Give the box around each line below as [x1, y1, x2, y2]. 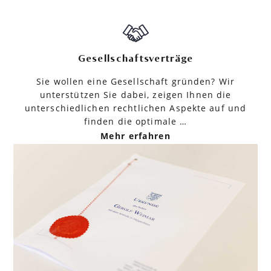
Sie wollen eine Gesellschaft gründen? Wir [36, 75, 235, 87]
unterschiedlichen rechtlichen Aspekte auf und [24, 102, 247, 114]
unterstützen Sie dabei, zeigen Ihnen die [39, 88, 232, 100]
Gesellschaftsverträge [77, 53, 194, 64]
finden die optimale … [83, 115, 188, 127]
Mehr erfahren [100, 129, 171, 142]
